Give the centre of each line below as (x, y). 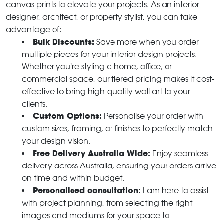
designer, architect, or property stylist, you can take (102, 17)
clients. (34, 104)
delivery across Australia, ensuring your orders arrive (119, 166)
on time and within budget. (73, 178)
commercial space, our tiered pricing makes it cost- (118, 79)
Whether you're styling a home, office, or (97, 66)
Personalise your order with (152, 116)
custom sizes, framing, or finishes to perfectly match (117, 128)
